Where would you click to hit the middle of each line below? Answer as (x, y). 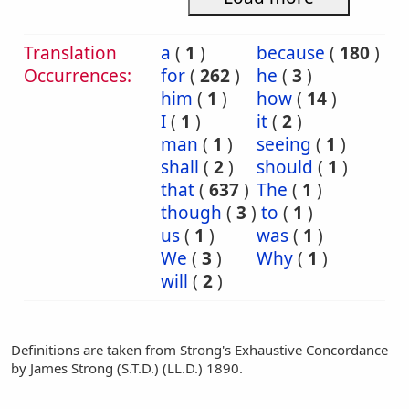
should (285, 167)
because (291, 53)
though (191, 213)
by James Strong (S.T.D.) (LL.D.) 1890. (127, 368)
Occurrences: (78, 76)
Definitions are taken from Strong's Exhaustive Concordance (199, 350)
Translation (70, 53)
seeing (284, 144)
